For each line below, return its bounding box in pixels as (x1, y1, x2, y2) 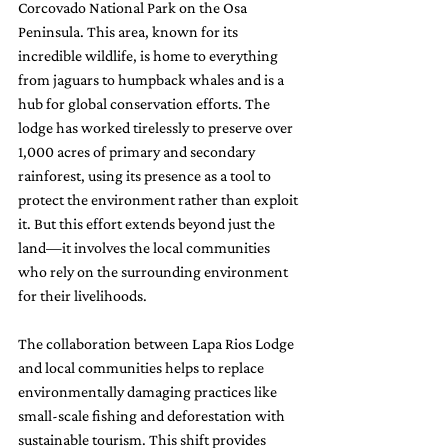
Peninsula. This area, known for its (18, 22, 241, 40)
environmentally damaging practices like (18, 382, 280, 400)
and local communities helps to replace (18, 358, 267, 376)
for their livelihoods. (18, 286, 147, 304)
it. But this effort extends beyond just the (18, 214, 278, 232)
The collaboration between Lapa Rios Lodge (18, 334, 297, 352)
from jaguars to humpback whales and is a (18, 70, 287, 88)
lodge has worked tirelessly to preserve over (18, 118, 296, 136)
